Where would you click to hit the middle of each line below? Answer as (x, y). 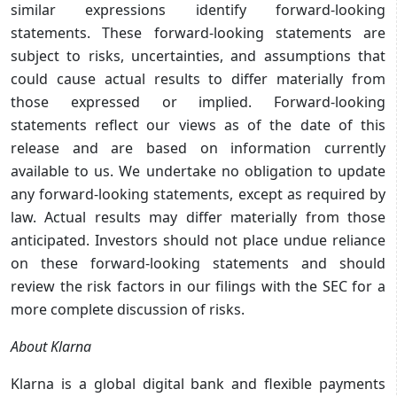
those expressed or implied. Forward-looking (198, 101)
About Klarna (51, 346)
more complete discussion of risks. (128, 309)
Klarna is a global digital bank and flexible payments (198, 383)
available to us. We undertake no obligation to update (198, 171)
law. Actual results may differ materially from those (198, 217)
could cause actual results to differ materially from (198, 78)
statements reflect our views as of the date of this (198, 125)
